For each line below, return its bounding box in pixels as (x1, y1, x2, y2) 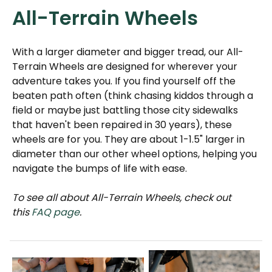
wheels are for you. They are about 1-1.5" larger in (12, 132, 245, 147)
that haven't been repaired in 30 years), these (12, 118, 232, 132)
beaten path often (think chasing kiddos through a (12, 89, 253, 103)
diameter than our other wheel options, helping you (12, 147, 257, 161)
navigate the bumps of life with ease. (12, 161, 189, 176)
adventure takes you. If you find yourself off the (12, 74, 236, 89)
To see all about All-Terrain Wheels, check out (12, 191, 231, 205)
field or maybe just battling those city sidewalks (12, 103, 238, 118)
